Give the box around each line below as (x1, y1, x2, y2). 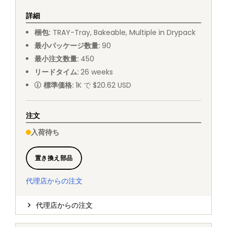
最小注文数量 (34, 54, 77, 64)
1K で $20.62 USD (75, 80, 131, 91)
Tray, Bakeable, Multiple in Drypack (74, 27, 196, 38)
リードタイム (34, 67, 77, 78)
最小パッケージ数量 (34, 41, 98, 51)
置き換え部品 (35, 154, 73, 163)
